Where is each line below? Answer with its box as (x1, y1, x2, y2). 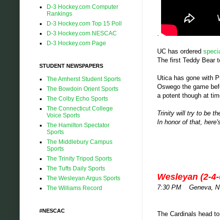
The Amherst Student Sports (47, 75, 121, 82)
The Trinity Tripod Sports (47, 155, 112, 162)
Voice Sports (47, 111, 80, 119)
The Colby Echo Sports (47, 95, 108, 102)
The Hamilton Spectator (47, 121, 110, 129)
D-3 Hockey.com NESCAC (47, 29, 117, 37)
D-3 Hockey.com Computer (47, 3, 118, 10)
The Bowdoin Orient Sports (47, 85, 118, 92)
